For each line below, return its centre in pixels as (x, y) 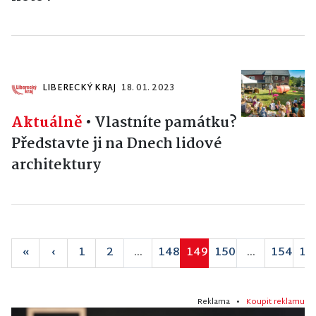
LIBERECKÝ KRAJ (79, 88)
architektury (56, 165)
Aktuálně (47, 122)
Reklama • (222, 302)
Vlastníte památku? (166, 122)
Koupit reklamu (275, 302)
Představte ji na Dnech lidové (117, 144)
